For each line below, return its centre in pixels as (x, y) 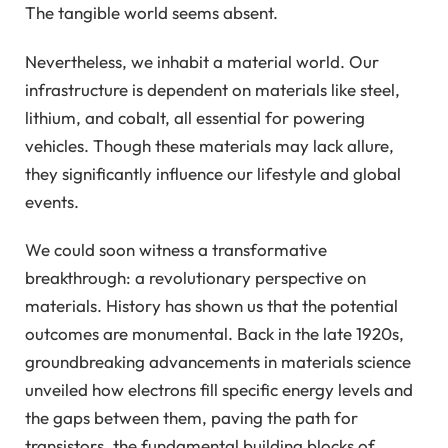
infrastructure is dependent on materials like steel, (212, 89)
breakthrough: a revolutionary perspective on (195, 278)
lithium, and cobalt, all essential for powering (195, 117)
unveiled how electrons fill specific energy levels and (219, 390)
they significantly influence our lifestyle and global (213, 173)
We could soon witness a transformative (176, 250)
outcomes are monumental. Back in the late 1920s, (214, 334)
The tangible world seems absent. (151, 13)
